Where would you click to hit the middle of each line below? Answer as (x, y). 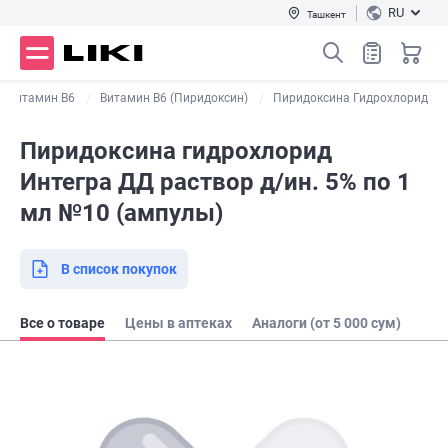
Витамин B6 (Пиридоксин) (174, 98)
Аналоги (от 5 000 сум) (326, 323)
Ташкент (326, 14)
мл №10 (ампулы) (121, 213)
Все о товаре (62, 323)
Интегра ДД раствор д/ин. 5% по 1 (215, 182)
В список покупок (119, 269)
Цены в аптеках (178, 323)
